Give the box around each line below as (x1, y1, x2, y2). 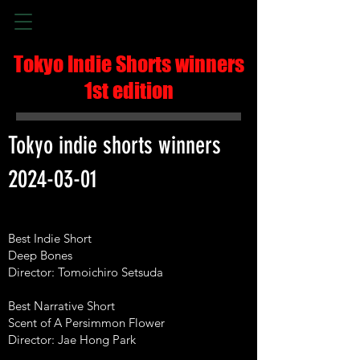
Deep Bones (8, 247, 72, 263)
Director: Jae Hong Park (8, 332, 136, 347)
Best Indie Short (8, 231, 95, 246)
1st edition (84, 78, 174, 103)
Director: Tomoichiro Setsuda (8, 264, 163, 280)
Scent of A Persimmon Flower (8, 315, 165, 330)
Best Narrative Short (8, 298, 118, 313)
